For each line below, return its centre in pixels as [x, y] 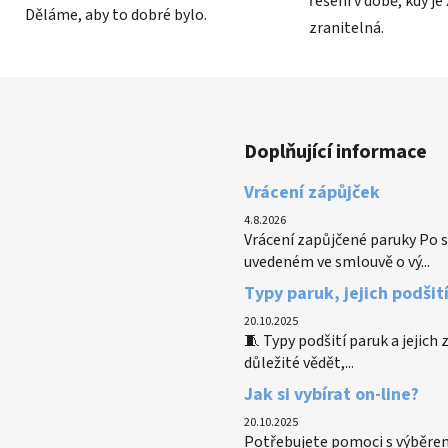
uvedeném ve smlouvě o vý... [337, 262]
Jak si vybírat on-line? [331, 395]
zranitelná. [346, 28]
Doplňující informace [335, 152]
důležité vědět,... [299, 363]
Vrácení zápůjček [312, 193]
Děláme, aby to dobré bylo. [115, 14]
